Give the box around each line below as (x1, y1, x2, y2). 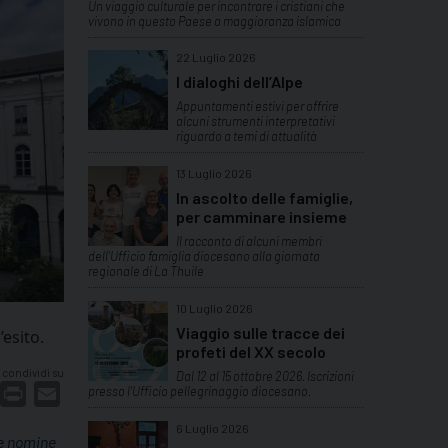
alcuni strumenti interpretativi (176, 113, 335, 130)
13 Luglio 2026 (176, 166, 252, 181)
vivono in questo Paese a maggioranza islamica (88, 12, 341, 29)
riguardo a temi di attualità (176, 128, 316, 145)
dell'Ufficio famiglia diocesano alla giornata (88, 248, 320, 265)
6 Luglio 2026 (176, 420, 249, 435)
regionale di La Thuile (88, 263, 204, 280)
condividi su (2, 365, 64, 379)
